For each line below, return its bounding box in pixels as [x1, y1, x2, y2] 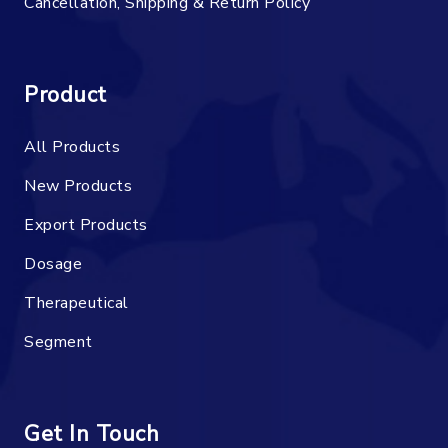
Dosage [24, 252, 82, 275]
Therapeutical [24, 291, 129, 314]
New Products [24, 174, 132, 197]
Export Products [24, 213, 148, 236]
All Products [24, 135, 120, 158]
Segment [24, 330, 93, 353]
